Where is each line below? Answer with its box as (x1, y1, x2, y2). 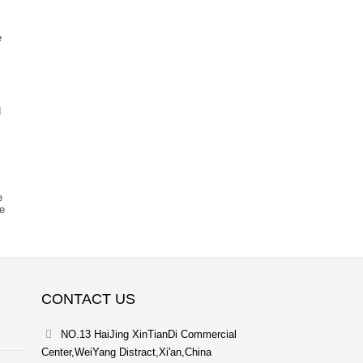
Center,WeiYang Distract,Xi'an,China (41, 346, 211, 358)
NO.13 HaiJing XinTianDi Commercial (61, 328, 237, 340)
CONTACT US (41, 291, 135, 307)
